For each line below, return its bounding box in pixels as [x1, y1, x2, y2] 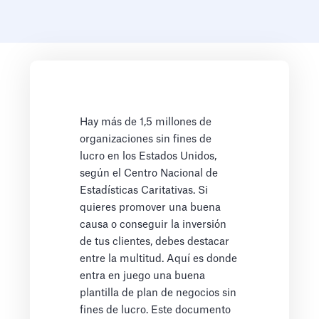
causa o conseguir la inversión [80, 219, 227, 231]
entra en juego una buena [80, 271, 206, 282]
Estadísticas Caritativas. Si [80, 185, 209, 197]
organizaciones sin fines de [80, 134, 212, 145]
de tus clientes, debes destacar [80, 236, 230, 248]
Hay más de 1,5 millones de [80, 117, 212, 128]
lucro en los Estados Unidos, [80, 151, 217, 162]
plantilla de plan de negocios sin [80, 288, 237, 299]
